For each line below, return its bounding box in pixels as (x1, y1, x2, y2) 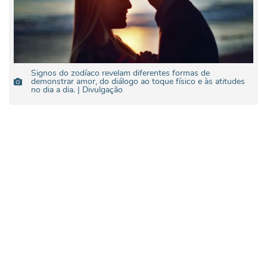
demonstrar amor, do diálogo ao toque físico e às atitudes (31, 76, 245, 88)
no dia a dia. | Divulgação (31, 84, 123, 96)
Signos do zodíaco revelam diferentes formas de (31, 67, 210, 79)
